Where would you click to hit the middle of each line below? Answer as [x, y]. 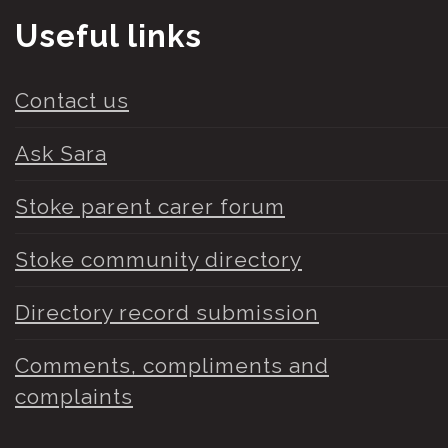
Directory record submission [167, 313]
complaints [74, 397]
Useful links [108, 35]
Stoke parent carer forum [150, 207]
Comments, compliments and [172, 366]
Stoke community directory [158, 260]
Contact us [72, 101]
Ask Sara [61, 154]
